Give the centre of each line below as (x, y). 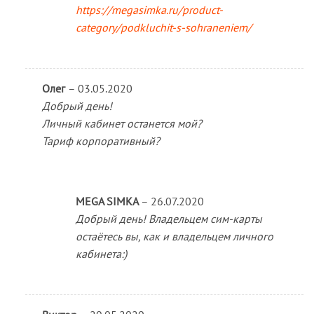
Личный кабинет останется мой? (122, 123)
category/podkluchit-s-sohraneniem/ (163, 28)
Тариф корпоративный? (101, 141)
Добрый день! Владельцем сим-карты (169, 218)
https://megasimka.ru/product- (149, 10)
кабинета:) (101, 253)
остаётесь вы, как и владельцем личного (174, 236)
